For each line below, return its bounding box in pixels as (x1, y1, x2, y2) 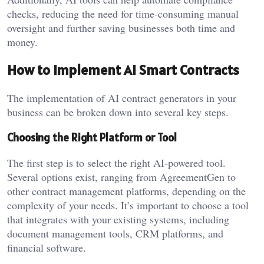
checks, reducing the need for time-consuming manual (7, 6, 239, 21)
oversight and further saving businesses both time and (7, 21, 235, 35)
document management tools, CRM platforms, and (7, 226, 223, 240)
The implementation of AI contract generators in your (7, 91, 236, 105)
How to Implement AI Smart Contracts (7, 61, 239, 80)
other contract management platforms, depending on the (7, 183, 246, 198)
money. (7, 35, 38, 49)
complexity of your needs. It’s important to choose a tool (7, 197, 249, 212)
